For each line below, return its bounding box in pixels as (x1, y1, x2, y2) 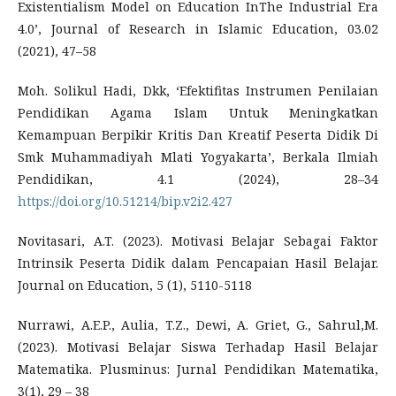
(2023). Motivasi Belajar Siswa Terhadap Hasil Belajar (18, 338, 378, 355)
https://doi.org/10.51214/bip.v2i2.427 (18, 192, 232, 209)
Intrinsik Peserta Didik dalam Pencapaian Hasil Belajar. (18, 254, 378, 271)
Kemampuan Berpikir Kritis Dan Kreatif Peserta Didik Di (18, 126, 378, 143)
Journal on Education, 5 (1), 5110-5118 (18, 276, 252, 293)
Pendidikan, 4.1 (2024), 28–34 (18, 170, 378, 187)
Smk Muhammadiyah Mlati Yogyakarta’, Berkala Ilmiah (18, 148, 378, 165)
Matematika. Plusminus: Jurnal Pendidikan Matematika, (18, 360, 378, 377)
